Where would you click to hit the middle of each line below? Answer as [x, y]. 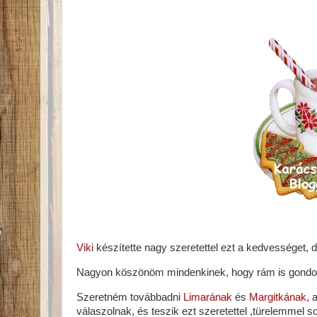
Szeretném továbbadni [130, 297]
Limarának [208, 297]
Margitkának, [279, 297]
